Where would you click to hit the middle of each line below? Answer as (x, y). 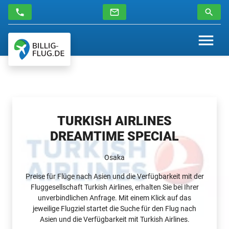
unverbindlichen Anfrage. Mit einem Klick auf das (114, 198)
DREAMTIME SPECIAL (114, 136)
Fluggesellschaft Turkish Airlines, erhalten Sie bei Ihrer (114, 187)
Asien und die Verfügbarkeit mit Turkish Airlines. (114, 219)
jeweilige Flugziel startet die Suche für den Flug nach (114, 208)
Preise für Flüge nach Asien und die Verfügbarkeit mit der (114, 176)
